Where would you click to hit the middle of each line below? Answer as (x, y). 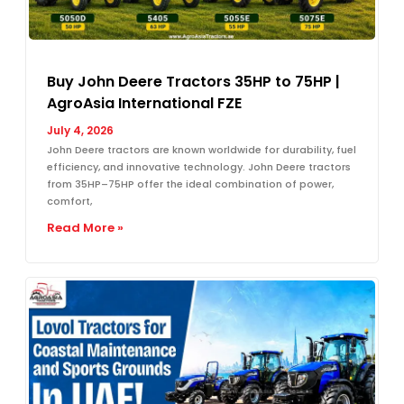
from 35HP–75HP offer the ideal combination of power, (190, 184)
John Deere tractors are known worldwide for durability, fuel (202, 149)
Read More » (85, 227)
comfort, (69, 201)
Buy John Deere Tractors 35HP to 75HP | (193, 81)
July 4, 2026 (80, 130)
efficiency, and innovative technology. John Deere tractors (199, 166)
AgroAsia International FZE (144, 103)
